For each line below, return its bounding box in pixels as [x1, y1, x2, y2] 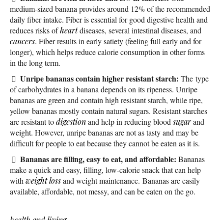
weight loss [26, 175, 61, 186]
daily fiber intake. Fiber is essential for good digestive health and [10, 14, 208, 25]
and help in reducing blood [86, 116, 173, 127]
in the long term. [10, 57, 60, 68]
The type [179, 73, 209, 83]
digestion [56, 116, 86, 127]
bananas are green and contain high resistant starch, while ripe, [10, 94, 203, 105]
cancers [10, 35, 35, 46]
